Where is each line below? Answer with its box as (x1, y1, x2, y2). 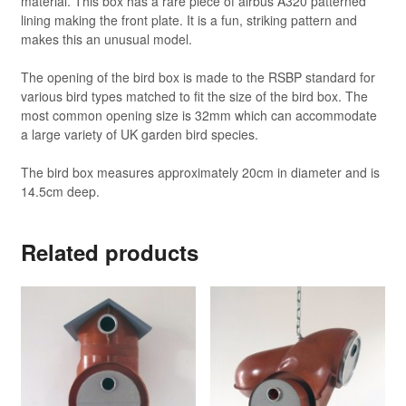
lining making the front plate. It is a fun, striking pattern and (20, 11, 357, 30)
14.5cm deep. (20, 182, 100, 201)
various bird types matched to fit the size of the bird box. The (20, 87, 368, 106)
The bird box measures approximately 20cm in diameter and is (20, 163, 380, 182)
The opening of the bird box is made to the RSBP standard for (20, 68, 375, 87)
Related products (20, 237, 198, 268)
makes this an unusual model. (20, 30, 192, 49)
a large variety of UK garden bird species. (20, 125, 258, 144)
